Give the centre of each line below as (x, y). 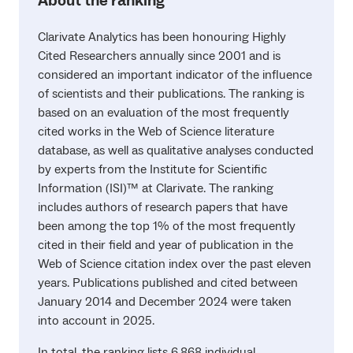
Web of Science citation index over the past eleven (175, 264)
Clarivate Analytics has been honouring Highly (162, 37)
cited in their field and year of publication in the (165, 245)
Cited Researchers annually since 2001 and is (159, 56)
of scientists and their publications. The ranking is (171, 93)
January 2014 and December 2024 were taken (165, 301)
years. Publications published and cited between (168, 282)
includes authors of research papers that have (163, 207)
